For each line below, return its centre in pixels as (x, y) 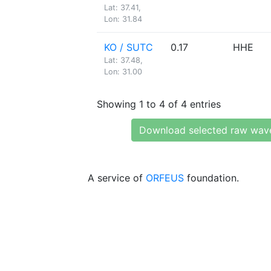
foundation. (211, 178)
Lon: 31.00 (123, 72)
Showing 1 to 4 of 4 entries (159, 104)
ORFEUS (165, 178)
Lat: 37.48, (123, 60)
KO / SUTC (129, 47)
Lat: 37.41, (122, 8)
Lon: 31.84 (123, 19)
